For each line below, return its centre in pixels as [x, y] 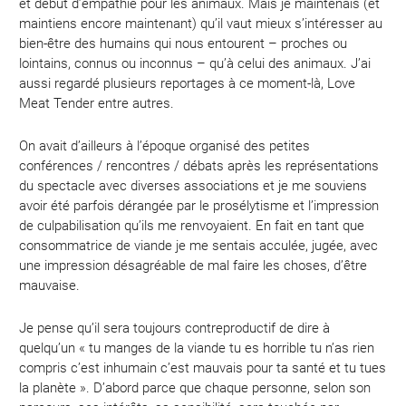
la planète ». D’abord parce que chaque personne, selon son [195, 388]
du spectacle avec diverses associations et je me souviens [193, 186]
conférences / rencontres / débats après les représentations [199, 166]
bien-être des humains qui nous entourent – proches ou [184, 44]
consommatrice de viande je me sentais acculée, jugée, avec [199, 246]
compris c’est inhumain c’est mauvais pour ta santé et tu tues [203, 368]
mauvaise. [52, 286]
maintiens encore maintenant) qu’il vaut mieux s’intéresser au [201, 24]
